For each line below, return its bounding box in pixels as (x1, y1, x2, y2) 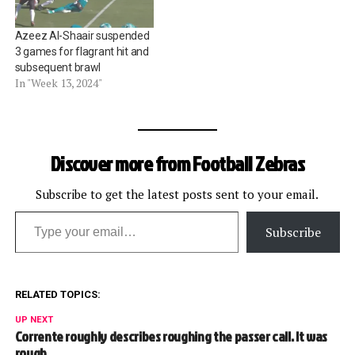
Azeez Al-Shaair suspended (14, 29, 150, 42)
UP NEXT (14, 314, 53, 325)
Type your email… (13, 201, 56, 219)
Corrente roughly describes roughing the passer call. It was (14, 326, 327, 346)
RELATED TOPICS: (14, 288, 101, 300)
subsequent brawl (14, 60, 101, 74)
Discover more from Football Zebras (50, 148, 305, 177)
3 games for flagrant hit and (14, 44, 149, 58)
